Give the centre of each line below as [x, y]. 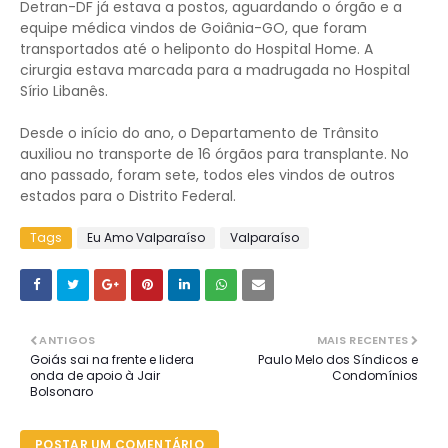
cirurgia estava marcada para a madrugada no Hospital [215, 70]
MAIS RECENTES [362, 340]
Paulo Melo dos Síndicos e [338, 359]
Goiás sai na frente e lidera [112, 359]
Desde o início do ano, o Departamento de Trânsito [199, 133]
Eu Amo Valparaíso [146, 237]
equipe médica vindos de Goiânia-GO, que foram [193, 28]
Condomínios [375, 375]
